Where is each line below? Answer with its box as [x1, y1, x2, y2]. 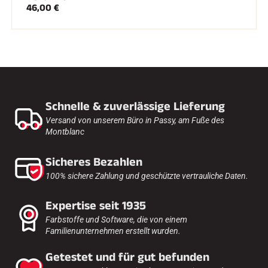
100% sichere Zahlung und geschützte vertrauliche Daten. [45, 170, 248, 181]
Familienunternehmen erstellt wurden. [45, 226, 181, 236]
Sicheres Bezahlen [45, 153, 142, 170]
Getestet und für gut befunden [45, 249, 209, 266]
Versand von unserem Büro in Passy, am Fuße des [45, 115, 224, 125]
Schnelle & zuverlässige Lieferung [45, 98, 225, 115]
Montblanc [45, 127, 84, 136]
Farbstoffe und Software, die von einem [45, 215, 187, 224]
